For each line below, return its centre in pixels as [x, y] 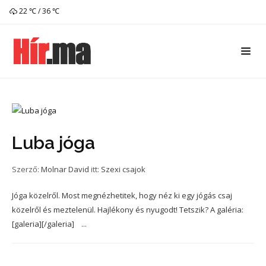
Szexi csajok [123, 169]
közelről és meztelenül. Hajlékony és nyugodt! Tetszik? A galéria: [128, 209]
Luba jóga [53, 142]
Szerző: [26, 169]
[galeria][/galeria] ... [49, 224]
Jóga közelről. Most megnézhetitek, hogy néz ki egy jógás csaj [122, 195]
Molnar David [65, 169]
